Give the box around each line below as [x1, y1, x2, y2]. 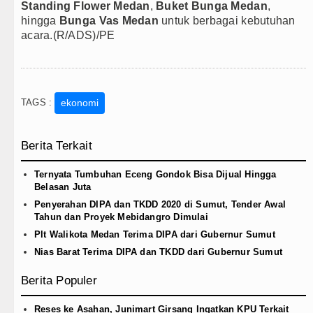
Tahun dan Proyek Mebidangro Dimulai [34, 212, 208, 223]
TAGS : [21, 97, 55, 108]
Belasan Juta [34, 182, 92, 193]
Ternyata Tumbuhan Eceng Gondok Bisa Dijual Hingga [34, 169, 277, 180]
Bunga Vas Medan [59, 15, 159, 27]
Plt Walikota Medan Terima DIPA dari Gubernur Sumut [34, 229, 275, 240]
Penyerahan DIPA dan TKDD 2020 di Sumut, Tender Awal [34, 199, 286, 210]
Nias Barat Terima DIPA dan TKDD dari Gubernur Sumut [34, 247, 282, 258]
